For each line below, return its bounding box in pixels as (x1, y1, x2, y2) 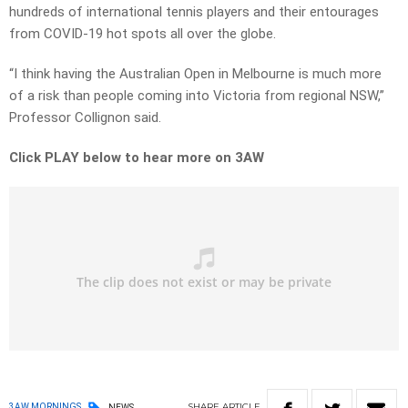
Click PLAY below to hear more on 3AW (9, 149, 264, 167)
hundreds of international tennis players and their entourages (9, 4, 379, 21)
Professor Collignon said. (9, 109, 161, 127)
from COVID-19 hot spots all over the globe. (9, 25, 276, 43)
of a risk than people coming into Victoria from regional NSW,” (9, 87, 384, 105)
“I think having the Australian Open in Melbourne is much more (9, 66, 382, 83)
